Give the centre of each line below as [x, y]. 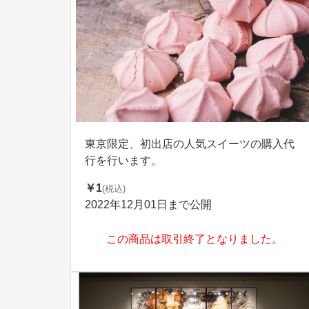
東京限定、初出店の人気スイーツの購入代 [190, 144]
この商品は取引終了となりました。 [195, 239]
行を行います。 [123, 160]
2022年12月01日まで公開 [148, 205]
